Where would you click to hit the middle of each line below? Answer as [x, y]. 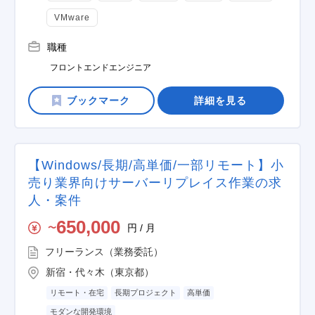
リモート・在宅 [77, 292]
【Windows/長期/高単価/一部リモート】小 [156, 165]
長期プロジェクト [146, 292]
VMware [72, 18]
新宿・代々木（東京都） [100, 272]
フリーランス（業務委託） [104, 252]
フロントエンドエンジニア [101, 67]
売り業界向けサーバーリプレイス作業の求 [155, 183]
